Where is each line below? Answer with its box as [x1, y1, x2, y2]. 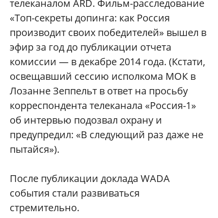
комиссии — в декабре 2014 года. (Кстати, [10, 55, 205, 69]
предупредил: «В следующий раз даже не [10, 128, 203, 142]
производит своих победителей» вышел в [10, 26, 206, 39]
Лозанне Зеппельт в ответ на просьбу [10, 84, 188, 98]
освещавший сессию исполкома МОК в [10, 70, 196, 83]
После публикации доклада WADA [10, 172, 170, 185]
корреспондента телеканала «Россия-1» [10, 99, 196, 112]
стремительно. [10, 201, 79, 215]
